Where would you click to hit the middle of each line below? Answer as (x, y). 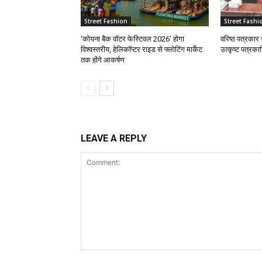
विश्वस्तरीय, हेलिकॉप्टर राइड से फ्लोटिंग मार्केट (142, 50)
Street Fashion (106, 21)
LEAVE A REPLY (114, 139)
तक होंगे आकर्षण (103, 60)
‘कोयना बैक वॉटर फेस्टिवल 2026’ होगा (132, 39)
